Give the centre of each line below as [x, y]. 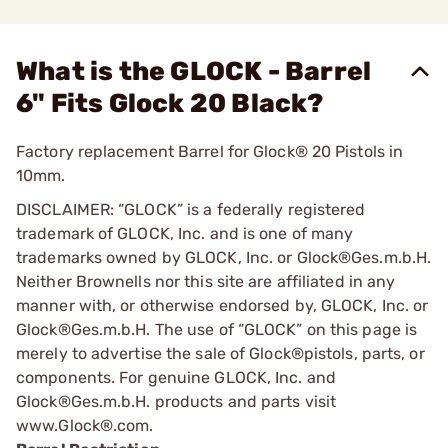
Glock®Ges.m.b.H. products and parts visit [176, 401]
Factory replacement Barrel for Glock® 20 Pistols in [210, 151]
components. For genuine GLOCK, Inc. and [176, 377]
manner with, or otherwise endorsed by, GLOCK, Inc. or [222, 305]
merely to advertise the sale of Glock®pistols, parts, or [220, 353]
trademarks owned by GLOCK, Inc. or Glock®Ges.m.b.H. [224, 257]
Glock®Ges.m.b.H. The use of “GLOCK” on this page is [217, 329]
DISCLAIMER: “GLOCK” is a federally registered [191, 209]
